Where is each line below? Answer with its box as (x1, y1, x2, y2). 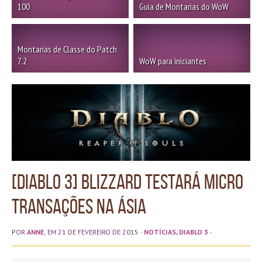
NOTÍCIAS (144, 227, 176, 236)
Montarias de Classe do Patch (18, 43, 117, 55)
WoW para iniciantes (139, 55, 207, 67)
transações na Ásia (12, 194, 146, 218)
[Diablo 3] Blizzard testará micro (12, 170, 243, 193)
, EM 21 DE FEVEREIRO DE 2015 (44, 227, 139, 236)
